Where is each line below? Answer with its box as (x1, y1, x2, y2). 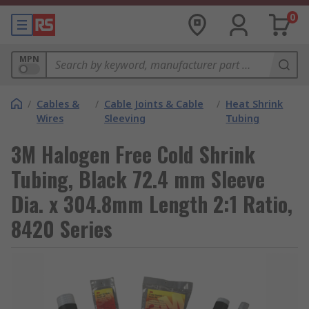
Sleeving (103, 112, 146, 125)
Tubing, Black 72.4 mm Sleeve (11, 163, 265, 195)
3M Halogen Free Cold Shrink (11, 139, 255, 170)
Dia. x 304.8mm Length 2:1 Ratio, (11, 188, 292, 219)
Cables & (37, 97, 79, 110)
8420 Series (11, 213, 112, 244)
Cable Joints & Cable (103, 97, 203, 110)
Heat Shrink (226, 97, 283, 110)
